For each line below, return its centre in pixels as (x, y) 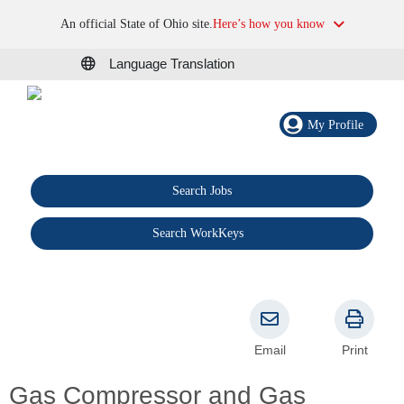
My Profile (335, 124)
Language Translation (172, 64)
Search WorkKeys (198, 234)
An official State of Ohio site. (136, 24)
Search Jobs (202, 191)
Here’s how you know (268, 24)
